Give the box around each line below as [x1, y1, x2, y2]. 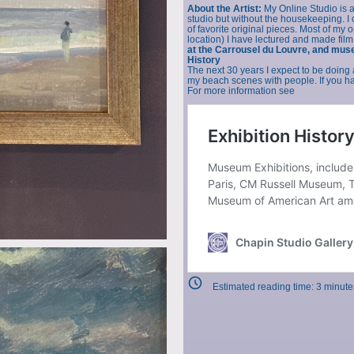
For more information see [186, 85, 295, 97]
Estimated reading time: [212, 281, 316, 293]
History [186, 55, 220, 66]
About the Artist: [186, 3, 262, 15]
